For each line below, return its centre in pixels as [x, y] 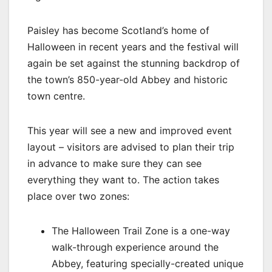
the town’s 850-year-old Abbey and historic [127, 80]
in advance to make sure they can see [114, 164]
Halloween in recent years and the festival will [133, 47]
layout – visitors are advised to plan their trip [131, 147]
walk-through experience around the [135, 247]
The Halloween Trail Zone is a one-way [141, 231]
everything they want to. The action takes [123, 180]
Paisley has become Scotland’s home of [118, 31]
